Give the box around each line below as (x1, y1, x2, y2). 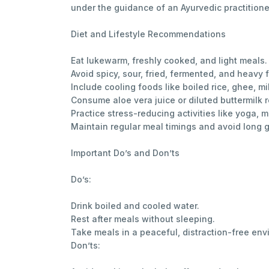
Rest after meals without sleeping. (71, 213, 215, 224)
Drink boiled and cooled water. (71, 200, 199, 211)
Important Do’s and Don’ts (71, 147, 180, 158)
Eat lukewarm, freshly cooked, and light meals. (71, 55, 267, 65)
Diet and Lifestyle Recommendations (71, 28, 226, 39)
